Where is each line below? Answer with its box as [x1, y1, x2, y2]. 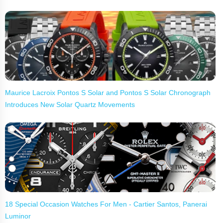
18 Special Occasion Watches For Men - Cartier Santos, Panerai [5, 200, 207, 208]
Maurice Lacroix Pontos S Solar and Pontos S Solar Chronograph [5, 88, 211, 97]
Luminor [5, 212, 31, 220]
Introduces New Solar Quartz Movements [5, 100, 135, 109]
